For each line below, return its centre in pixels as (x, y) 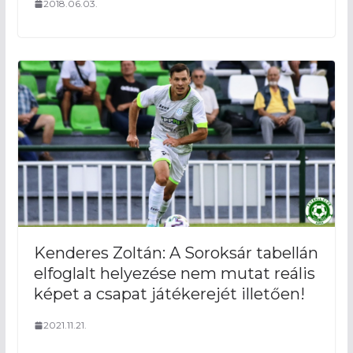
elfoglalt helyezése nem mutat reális (174, 274)
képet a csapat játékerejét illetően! (169, 294)
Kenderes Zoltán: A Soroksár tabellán (176, 253)
